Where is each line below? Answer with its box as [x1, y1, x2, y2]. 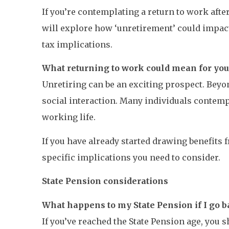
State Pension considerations [42, 176, 168, 187]
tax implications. [42, 39, 112, 50]
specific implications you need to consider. [42, 152, 220, 163]
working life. [42, 112, 96, 123]
